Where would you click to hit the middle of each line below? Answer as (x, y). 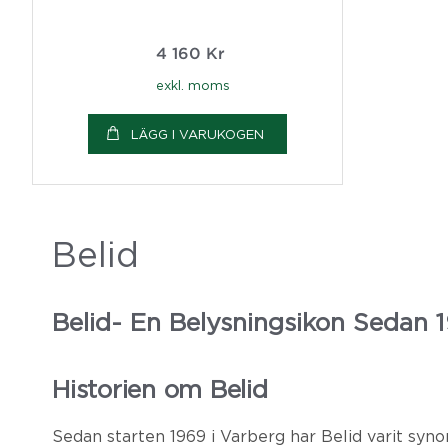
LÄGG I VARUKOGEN (197, 134)
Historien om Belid (160, 389)
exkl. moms (192, 84)
